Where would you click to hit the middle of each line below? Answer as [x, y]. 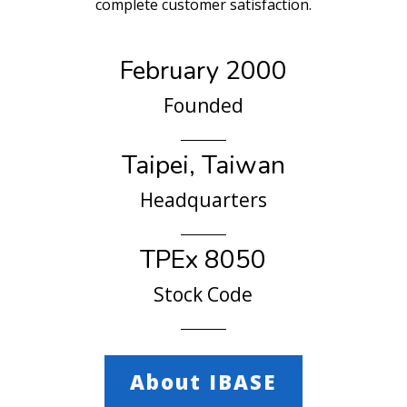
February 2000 [203, 71]
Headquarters [203, 200]
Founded [203, 106]
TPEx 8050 [203, 260]
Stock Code [203, 295]
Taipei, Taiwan [203, 166]
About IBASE [203, 382]
